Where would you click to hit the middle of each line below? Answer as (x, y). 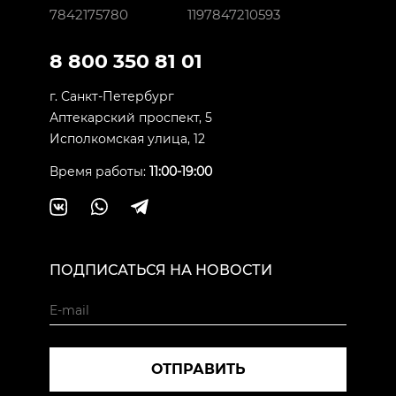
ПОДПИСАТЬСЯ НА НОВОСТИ (161, 270)
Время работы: (99, 171)
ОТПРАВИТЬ (198, 369)
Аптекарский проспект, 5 (131, 118)
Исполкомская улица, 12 (127, 139)
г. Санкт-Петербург (112, 96)
